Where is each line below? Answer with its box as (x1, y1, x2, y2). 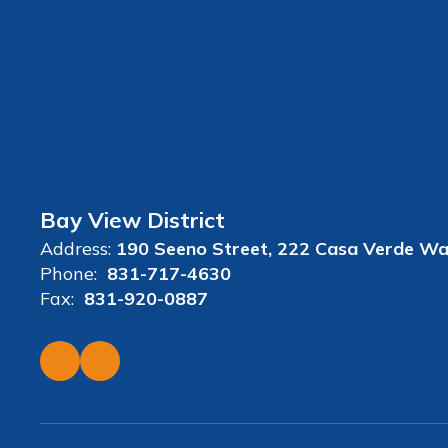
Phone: (40, 261, 97, 285)
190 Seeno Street (116, 236, 268, 260)
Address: (40, 236, 111, 260)
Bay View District (40, 205, 225, 234)
